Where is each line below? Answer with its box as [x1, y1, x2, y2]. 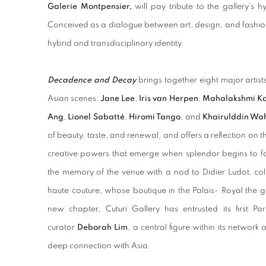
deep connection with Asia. [47, 242, 151, 250]
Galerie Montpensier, [47, 2, 132, 11]
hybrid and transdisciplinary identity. [47, 39, 184, 47]
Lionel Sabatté [68, 113, 125, 121]
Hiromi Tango [129, 113, 181, 121]
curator [47, 223, 78, 232]
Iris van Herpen [137, 94, 198, 103]
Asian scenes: [47, 94, 101, 103]
